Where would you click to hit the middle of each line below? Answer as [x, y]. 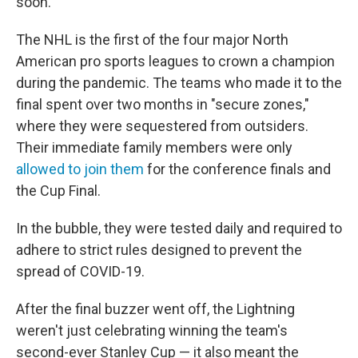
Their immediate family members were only [154, 148]
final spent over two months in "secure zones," [163, 105]
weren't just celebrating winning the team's [152, 331]
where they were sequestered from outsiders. [162, 126]
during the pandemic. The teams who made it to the [179, 83]
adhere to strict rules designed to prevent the [159, 250]
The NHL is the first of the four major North [152, 40]
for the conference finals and [237, 169]
